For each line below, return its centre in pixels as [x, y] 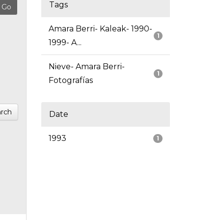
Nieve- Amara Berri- [86, 67]
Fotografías [70, 81]
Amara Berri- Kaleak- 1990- [100, 29]
